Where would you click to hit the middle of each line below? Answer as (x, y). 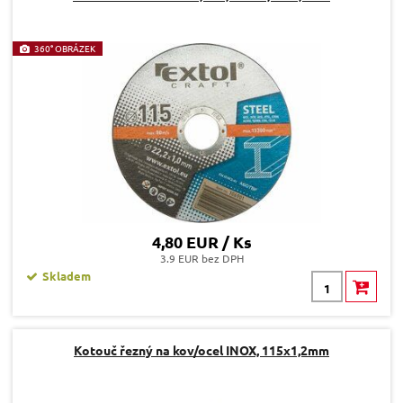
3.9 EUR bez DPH (201, 259)
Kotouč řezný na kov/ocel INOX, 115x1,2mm (201, 350)
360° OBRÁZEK (65, 49)
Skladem (67, 276)
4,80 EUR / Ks (201, 242)
